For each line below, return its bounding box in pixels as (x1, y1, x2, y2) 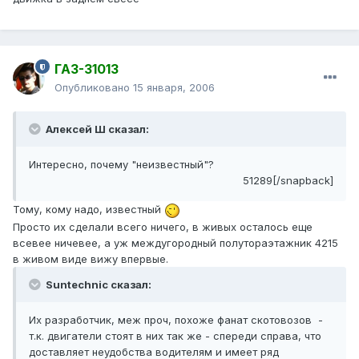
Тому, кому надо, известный (13, 203, 164, 216)
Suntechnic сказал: (43, 277, 151, 291)
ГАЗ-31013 (54, 61, 119, 78)
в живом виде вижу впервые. (13, 252, 168, 265)
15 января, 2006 (133, 81, 215, 95)
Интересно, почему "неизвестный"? (29, 158, 214, 171)
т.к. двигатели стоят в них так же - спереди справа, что (29, 329, 321, 342)
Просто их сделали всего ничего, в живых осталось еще (13, 220, 313, 233)
